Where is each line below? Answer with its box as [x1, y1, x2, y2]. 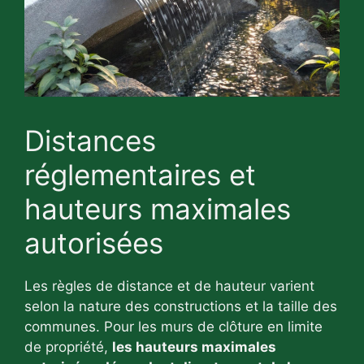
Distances [24, 123, 156, 158]
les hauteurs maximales [112, 338, 276, 355]
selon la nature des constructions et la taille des [24, 297, 337, 314]
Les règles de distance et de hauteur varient [24, 277, 314, 294]
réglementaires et [24, 157, 256, 192]
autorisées [24, 225, 163, 260]
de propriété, [24, 338, 112, 355]
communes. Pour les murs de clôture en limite [24, 318, 323, 335]
